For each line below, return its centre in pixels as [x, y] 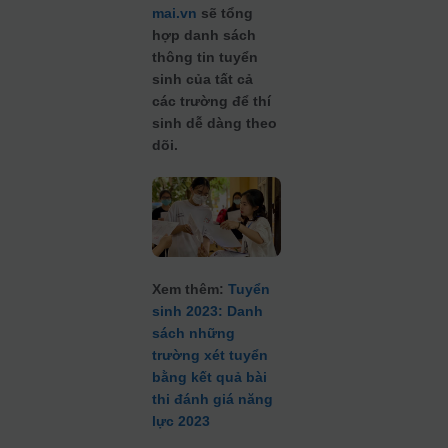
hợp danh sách [204, 35]
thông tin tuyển [205, 57]
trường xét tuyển [210, 355]
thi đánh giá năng [213, 399]
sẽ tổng [225, 13]
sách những [194, 333]
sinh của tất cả [203, 79]
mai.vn [175, 13]
